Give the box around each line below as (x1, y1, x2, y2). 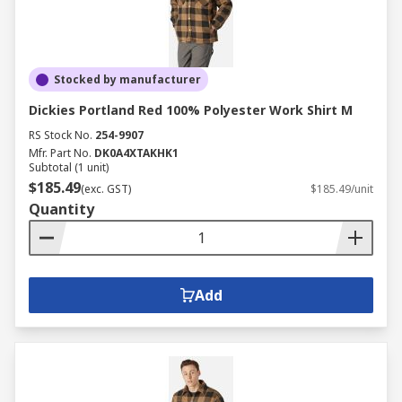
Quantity (29, 199, 94, 219)
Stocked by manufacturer (54, 72, 201, 87)
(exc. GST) (81, 181, 131, 197)
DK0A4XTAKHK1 (94, 145, 179, 161)
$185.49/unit (310, 181, 373, 197)
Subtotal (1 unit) (29, 160, 109, 175)
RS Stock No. (29, 127, 92, 143)
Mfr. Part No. (29, 145, 92, 161)
